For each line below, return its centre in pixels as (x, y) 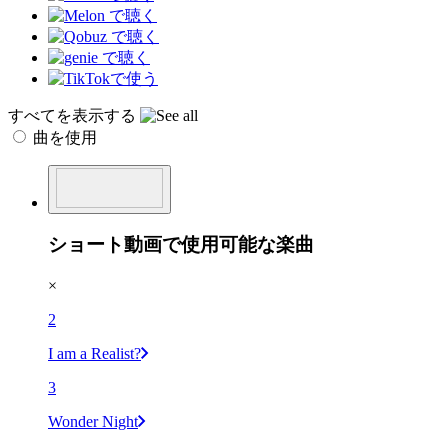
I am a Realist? (94, 354)
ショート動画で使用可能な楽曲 (181, 245)
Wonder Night (93, 422)
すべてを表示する (74, 115)
